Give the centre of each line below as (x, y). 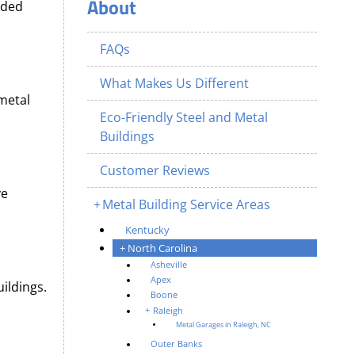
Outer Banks (177, 344)
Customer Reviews (155, 170)
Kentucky (148, 229)
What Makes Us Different (175, 83)
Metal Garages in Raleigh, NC (224, 324)
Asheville (169, 264)
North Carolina (163, 248)
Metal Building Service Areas (187, 204)
